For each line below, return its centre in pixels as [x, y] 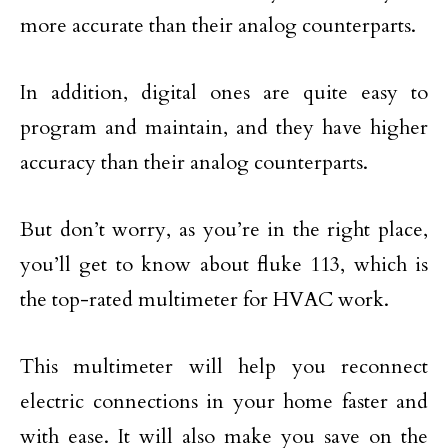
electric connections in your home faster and [224, 402]
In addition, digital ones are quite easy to [224, 93]
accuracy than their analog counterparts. [194, 163]
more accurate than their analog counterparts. [218, 26]
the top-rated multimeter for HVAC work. [204, 300]
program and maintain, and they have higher [224, 128]
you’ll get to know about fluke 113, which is [224, 265]
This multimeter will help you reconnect [224, 367]
